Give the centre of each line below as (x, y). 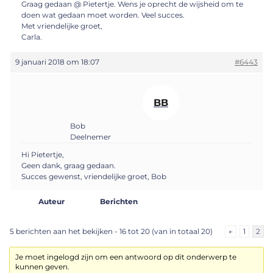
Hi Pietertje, (43, 155)
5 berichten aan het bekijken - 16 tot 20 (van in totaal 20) (111, 232)
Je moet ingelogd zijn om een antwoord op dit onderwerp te (126, 257)
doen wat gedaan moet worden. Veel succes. (103, 15)
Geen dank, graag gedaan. (69, 166)
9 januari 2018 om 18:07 (57, 62)
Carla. (32, 37)
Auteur (51, 202)
